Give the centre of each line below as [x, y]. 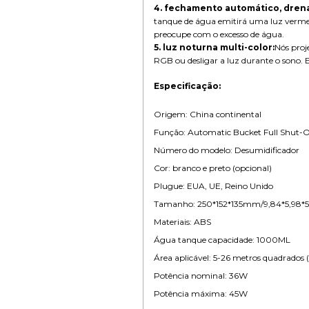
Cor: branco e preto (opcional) [213, 168]
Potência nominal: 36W [201, 275]
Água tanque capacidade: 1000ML [222, 239]
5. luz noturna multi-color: [215, 47]
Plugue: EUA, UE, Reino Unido [214, 186]
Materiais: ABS [183, 221]
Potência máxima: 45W [201, 293]
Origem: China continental [208, 114]
